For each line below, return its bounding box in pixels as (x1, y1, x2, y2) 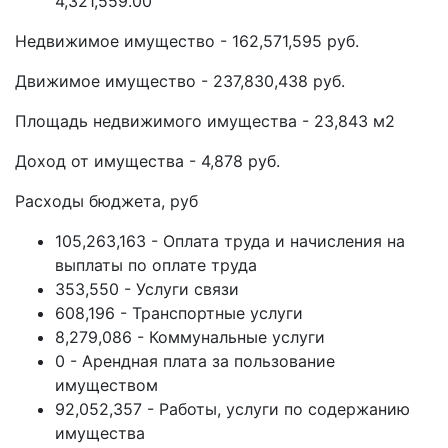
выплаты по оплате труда (55, 255, 257, 275)
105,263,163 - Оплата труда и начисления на (55, 231, 405, 251)
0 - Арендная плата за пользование (55, 351, 335, 371)
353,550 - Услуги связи (55, 279, 239, 299)
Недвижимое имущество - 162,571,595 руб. (15, 31, 359, 51)
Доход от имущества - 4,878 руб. (15, 151, 280, 171)
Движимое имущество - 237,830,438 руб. (15, 71, 345, 91)
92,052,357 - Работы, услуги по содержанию (55, 399, 410, 419)
